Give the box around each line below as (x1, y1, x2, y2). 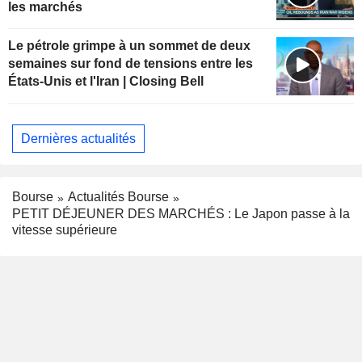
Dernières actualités (21, 131, 136, 145)
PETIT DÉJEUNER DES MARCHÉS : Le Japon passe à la (12, 207, 350, 221)
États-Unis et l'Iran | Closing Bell (8, 74, 204, 89)
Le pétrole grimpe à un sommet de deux (8, 39, 250, 53)
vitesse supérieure (12, 223, 117, 238)
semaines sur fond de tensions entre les (8, 57, 253, 71)
